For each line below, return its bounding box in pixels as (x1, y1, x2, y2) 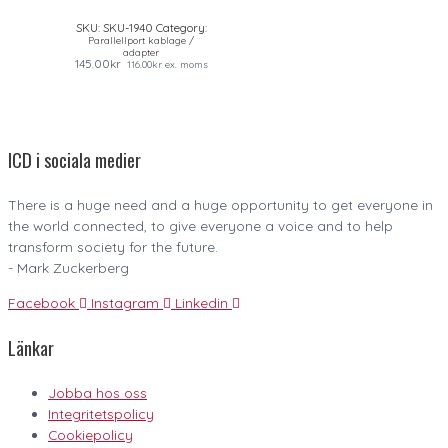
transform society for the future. (8, 238, 218, 256)
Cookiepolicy (48, 426, 133, 444)
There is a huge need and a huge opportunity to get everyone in (8, 196, 433, 214)
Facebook (8, 293, 75, 311)
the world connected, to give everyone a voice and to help (8, 217, 393, 235)
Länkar (8, 334, 54, 362)
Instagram (91, 293, 159, 311)
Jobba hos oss (48, 384, 147, 402)
